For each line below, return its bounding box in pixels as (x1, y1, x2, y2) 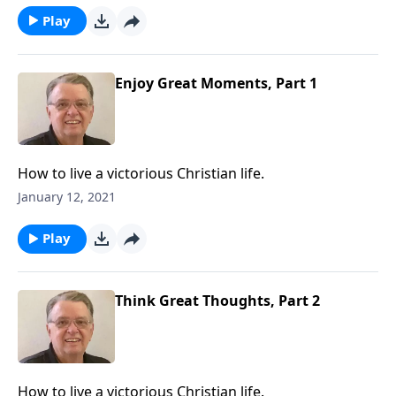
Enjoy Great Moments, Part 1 (115, 72, 317, 93)
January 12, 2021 (18, 188, 116, 205)
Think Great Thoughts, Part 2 (115, 291, 320, 310)
